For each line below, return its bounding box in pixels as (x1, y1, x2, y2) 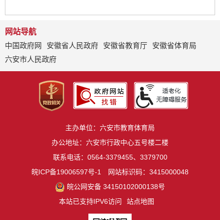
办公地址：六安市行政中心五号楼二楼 (52, 138, 168, 146)
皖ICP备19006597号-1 (31, 167, 101, 176)
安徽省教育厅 (103, 41, 147, 50)
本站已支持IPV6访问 (59, 197, 122, 205)
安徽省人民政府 (47, 41, 98, 50)
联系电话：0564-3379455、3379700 (53, 153, 167, 161)
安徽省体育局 (152, 41, 196, 50)
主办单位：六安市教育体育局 (65, 123, 155, 132)
